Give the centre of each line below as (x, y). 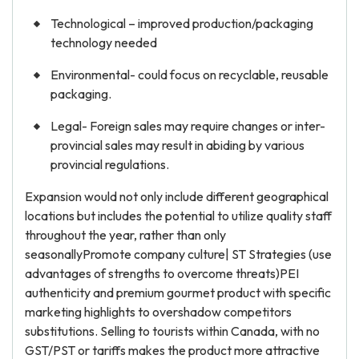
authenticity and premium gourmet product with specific (178, 292)
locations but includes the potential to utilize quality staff (178, 216)
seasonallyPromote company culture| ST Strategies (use (178, 254)
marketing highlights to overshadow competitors (158, 312)
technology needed (104, 42)
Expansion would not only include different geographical (177, 196)
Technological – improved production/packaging (182, 23)
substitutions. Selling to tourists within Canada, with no (172, 331)
